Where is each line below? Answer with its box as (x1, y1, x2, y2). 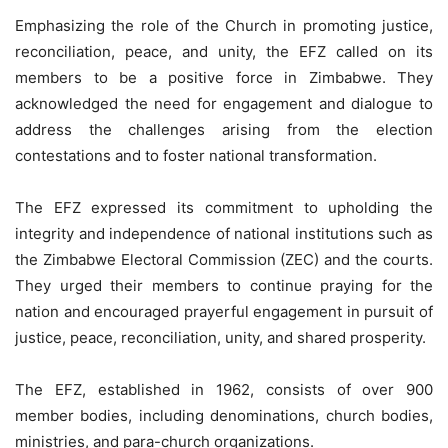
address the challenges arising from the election (15, 120, 433, 140)
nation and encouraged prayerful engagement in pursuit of (15, 302, 433, 322)
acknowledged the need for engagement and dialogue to (15, 94, 433, 114)
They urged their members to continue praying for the (15, 276, 433, 296)
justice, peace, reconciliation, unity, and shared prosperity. (15, 328, 426, 348)
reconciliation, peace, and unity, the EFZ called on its (15, 42, 433, 62)
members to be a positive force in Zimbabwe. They (15, 68, 433, 88)
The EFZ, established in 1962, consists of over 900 (15, 380, 433, 400)
